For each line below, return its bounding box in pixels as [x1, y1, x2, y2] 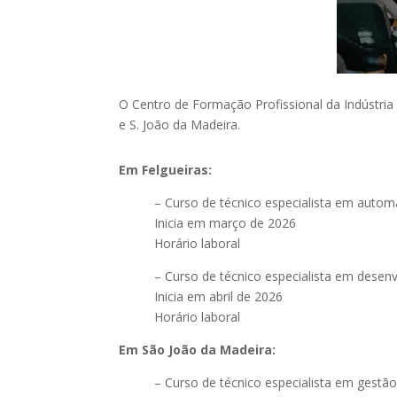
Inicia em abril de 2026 [154, 288, 284, 305]
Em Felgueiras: [119, 161, 213, 178]
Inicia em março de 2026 [154, 214, 297, 231]
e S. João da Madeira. [119, 116, 241, 133]
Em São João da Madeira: [119, 341, 276, 358]
